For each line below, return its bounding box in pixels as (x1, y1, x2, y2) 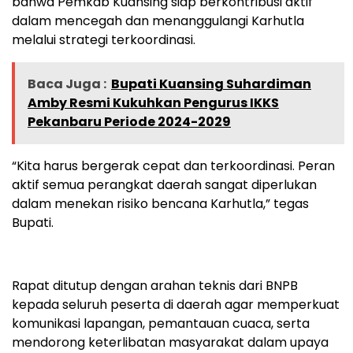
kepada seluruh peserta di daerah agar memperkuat (12, 295, 340, 314)
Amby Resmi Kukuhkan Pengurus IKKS (28, 93, 279, 112)
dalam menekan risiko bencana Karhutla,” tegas (12, 194, 309, 213)
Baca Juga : (28, 74, 106, 93)
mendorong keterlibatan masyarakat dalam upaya (12, 333, 329, 351)
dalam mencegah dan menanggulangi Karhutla (12, 11, 304, 30)
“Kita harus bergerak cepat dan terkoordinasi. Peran (12, 156, 335, 175)
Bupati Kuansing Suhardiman (111, 74, 311, 93)
